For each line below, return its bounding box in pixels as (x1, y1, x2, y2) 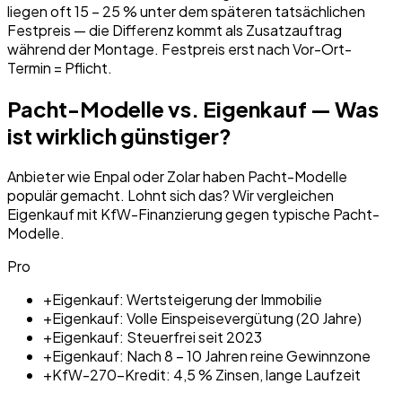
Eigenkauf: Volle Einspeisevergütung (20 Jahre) (52, 309, 362, 328)
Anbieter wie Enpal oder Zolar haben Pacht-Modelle (7, 167, 347, 186)
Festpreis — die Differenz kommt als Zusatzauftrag (7, 21, 342, 40)
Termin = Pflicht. (7, 58, 112, 78)
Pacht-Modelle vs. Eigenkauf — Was (7, 95, 379, 123)
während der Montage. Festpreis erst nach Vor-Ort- (7, 39, 352, 59)
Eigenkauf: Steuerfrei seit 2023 (52, 328, 262, 346)
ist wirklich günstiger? (7, 122, 232, 150)
